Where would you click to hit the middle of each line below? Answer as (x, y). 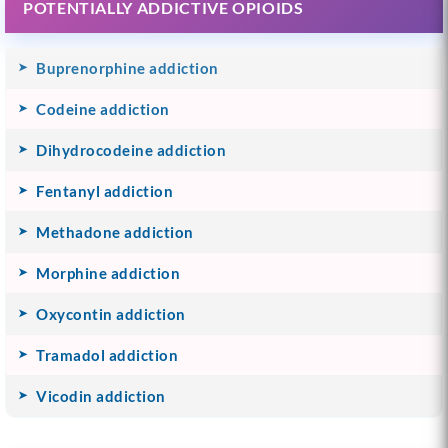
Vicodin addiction (101, 395)
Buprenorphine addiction (127, 67)
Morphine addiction (108, 272)
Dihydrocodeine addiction (131, 149)
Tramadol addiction (107, 354)
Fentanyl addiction (104, 190)
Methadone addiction (115, 231)
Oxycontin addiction (111, 313)
